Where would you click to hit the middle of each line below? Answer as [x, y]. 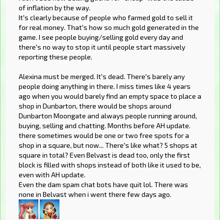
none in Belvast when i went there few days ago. [95, 194]
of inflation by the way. [55, 7]
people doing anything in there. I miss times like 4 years [105, 86]
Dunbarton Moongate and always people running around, [108, 115]
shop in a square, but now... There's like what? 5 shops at [108, 145]
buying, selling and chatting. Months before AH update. [105, 125]
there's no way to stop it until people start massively [102, 47]
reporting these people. [55, 56]
